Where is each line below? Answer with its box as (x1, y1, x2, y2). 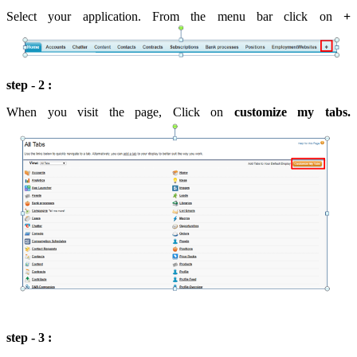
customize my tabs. (223, 105, 351, 120)
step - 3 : (6, 331, 52, 345)
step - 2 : (6, 78, 52, 92)
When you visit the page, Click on (6, 105, 224, 120)
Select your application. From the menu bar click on (6, 9, 343, 23)
